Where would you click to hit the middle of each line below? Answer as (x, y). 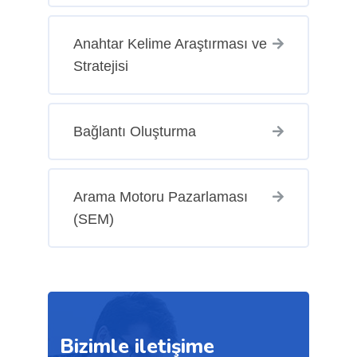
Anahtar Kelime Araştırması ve (170, 43)
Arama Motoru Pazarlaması (160, 196)
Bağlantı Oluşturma (134, 131)
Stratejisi (100, 66)
